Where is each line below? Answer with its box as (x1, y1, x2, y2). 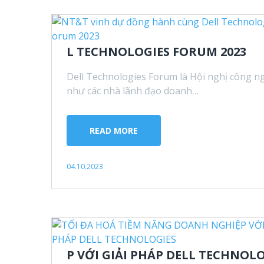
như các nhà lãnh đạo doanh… (67, 84, 199, 98)
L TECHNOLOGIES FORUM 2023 (67, 44, 246, 60)
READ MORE (90, 125, 138, 137)
